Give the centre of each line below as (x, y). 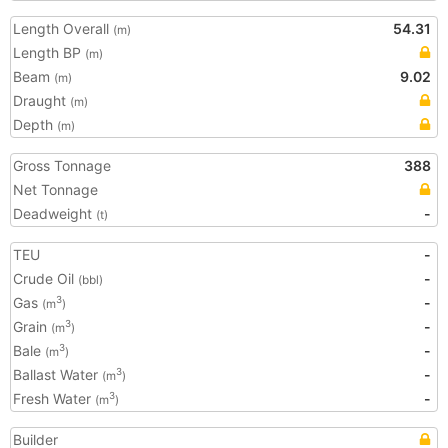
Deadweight (54, 213)
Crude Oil (45, 278)
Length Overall (63, 28)
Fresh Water (54, 398)
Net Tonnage (55, 189)
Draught (41, 100)
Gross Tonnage (62, 165)
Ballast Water (57, 374)
